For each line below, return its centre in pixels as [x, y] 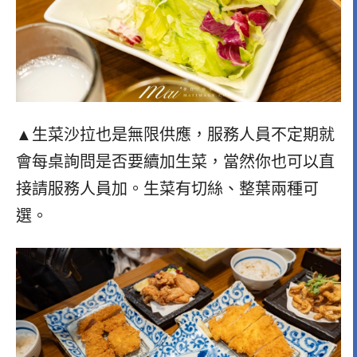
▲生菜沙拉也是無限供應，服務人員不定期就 [175, 134]
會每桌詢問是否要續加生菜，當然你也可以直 [175, 161]
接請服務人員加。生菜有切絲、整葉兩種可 [167, 188]
